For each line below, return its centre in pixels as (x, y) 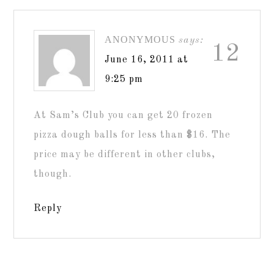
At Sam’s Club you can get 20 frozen (124, 115)
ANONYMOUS (140, 39)
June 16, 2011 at (147, 60)
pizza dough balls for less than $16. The (132, 135)
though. (53, 174)
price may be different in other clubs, (125, 154)
